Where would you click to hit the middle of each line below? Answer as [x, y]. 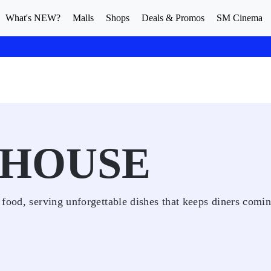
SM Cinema [240, 18]
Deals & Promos [173, 18]
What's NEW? [33, 18]
